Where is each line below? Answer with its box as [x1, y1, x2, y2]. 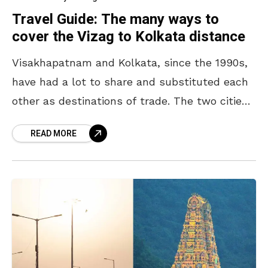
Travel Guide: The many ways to [12, 8, 219, 30]
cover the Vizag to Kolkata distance [12, 26, 245, 47]
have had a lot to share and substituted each [12, 75, 248, 88]
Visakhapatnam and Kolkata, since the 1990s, [12, 56, 248, 69]
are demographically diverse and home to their [12, 113, 254, 126]
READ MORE [31, 127, 77, 140]
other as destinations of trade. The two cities [12, 94, 248, 107]
